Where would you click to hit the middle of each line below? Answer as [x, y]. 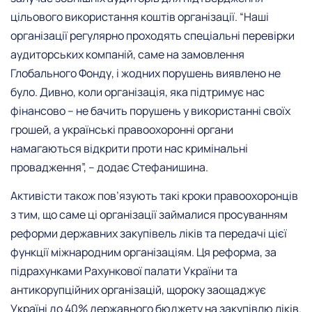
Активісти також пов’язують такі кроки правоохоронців [154, 196]
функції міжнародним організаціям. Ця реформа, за [143, 252]
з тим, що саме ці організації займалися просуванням [149, 215]
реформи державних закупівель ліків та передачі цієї [149, 234]
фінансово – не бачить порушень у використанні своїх [150, 110]
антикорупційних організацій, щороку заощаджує [138, 290]
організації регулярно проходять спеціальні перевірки [153, 35]
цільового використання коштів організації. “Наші [140, 16]
